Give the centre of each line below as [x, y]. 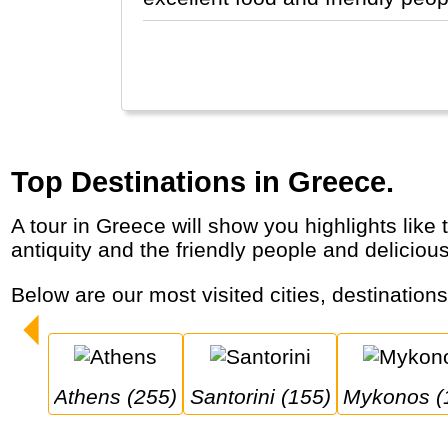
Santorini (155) [267, 396]
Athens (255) [123, 396]
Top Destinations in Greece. [203, 182]
